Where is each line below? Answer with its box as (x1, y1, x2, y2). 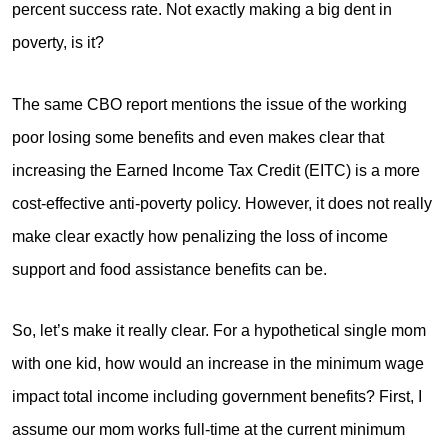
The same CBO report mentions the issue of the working (12, 95, 407, 113)
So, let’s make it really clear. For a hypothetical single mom (12, 322, 426, 340)
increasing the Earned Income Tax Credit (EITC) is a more (12, 161, 420, 179)
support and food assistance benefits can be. (12, 260, 327, 278)
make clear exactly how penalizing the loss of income (12, 227, 388, 245)
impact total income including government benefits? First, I (12, 388, 422, 406)
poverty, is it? (12, 33, 104, 51)
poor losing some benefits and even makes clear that (12, 128, 384, 146)
